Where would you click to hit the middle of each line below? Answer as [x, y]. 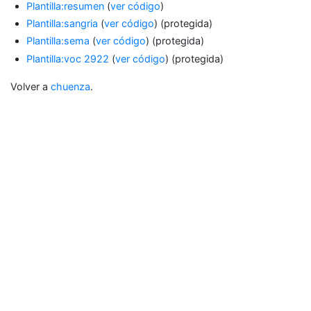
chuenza [70, 86]
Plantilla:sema [58, 41]
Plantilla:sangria [62, 24]
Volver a [31, 86]
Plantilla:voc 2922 [68, 58]
